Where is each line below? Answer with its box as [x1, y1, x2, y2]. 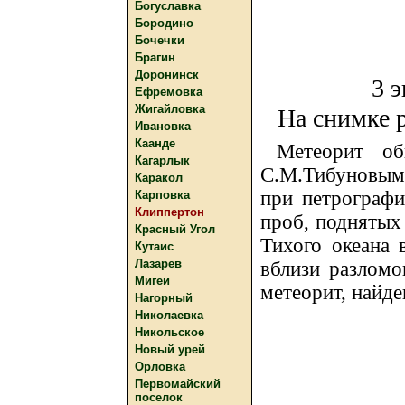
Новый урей [135, 343, 205, 356]
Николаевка [135, 308, 203, 322]
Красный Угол [135, 222, 215, 236]
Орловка [135, 360, 185, 373]
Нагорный [135, 291, 193, 305]
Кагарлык [135, 154, 190, 167]
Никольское [135, 325, 204, 339]
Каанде [135, 137, 175, 150]
